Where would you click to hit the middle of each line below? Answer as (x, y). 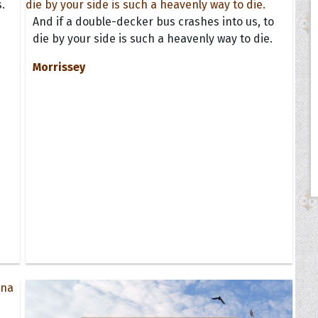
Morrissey (59, 67)
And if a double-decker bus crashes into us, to (153, 21)
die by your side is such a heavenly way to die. (152, 38)
